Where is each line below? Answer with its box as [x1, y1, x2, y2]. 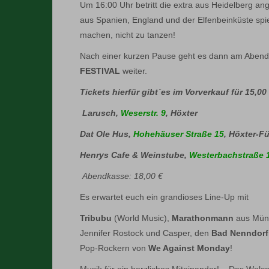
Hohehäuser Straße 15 [133, 129, 224, 139]
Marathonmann [172, 213, 236, 223]
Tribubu [80, 213, 114, 223]
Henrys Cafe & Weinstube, [80, 150, 189, 160]
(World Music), [114, 213, 172, 223]
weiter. [120, 66, 147, 76]
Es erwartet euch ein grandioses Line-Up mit [80, 192, 249, 202]
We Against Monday [148, 243, 230, 253]
